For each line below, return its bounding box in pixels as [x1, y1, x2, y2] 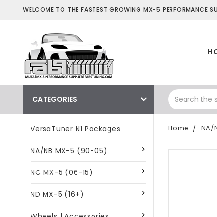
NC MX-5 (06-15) [31, 168, 93, 177]
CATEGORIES [32, 94, 77, 104]
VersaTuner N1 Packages [31, 124, 121, 134]
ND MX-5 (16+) [31, 189, 84, 199]
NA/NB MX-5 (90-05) [31, 146, 108, 155]
